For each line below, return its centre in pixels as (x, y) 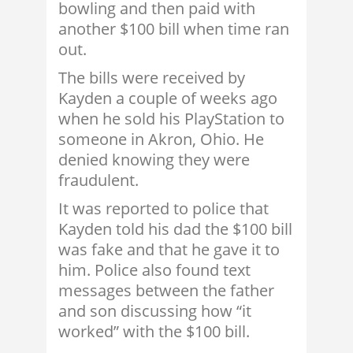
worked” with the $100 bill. (154, 332)
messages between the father (166, 291)
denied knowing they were (154, 160)
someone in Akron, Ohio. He (161, 139)
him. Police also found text (154, 270)
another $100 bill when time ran (174, 29)
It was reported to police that (163, 209)
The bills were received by (152, 78)
